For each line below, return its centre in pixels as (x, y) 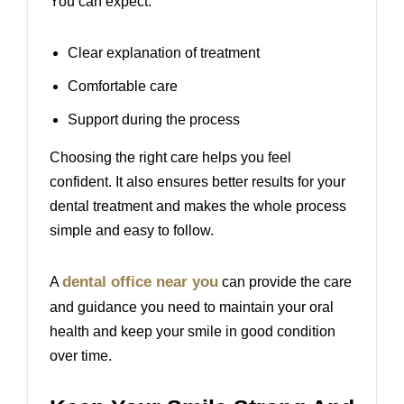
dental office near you (140, 282)
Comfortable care (123, 87)
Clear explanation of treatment (164, 53)
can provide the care (285, 282)
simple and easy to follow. (132, 231)
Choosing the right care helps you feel (170, 158)
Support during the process (154, 120)
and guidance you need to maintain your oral (192, 308)
